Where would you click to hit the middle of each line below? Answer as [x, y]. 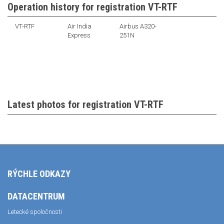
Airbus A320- [138, 26]
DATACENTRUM [36, 196]
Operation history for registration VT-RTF [92, 7]
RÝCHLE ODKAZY [39, 174]
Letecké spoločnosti [35, 212]
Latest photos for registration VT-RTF [85, 104]
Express [79, 35]
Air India [79, 26]
